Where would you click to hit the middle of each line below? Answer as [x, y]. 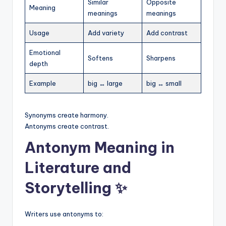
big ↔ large [105, 83]
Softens [100, 58]
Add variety [106, 33]
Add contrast [167, 33]
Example [43, 83]
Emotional [45, 53]
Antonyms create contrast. [67, 126]
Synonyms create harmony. [67, 115]
